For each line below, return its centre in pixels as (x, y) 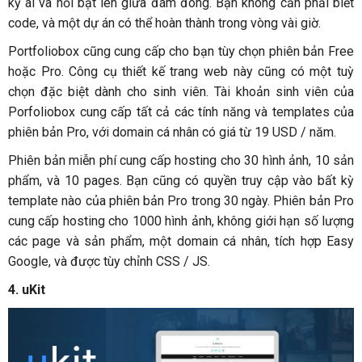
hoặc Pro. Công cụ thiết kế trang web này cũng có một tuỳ (181, 72)
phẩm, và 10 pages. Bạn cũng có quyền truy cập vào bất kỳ (181, 181)
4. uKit (28, 290)
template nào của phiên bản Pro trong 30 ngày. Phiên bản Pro (181, 201)
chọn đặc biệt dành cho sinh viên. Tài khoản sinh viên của (181, 92)
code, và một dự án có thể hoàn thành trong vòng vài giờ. (164, 23)
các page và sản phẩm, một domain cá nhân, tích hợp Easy (181, 242)
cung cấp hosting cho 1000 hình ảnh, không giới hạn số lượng (181, 221)
